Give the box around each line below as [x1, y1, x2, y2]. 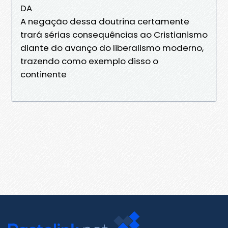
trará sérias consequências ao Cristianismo [20, 28, 208, 41]
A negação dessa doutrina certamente [20, 15, 189, 27]
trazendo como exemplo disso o [20, 54, 158, 67]
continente [20, 68, 69, 80]
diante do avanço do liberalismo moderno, [20, 41, 204, 54]
